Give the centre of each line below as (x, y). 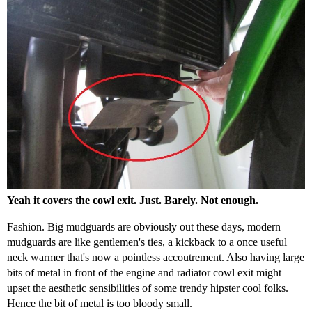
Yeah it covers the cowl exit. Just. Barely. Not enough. (133, 200)
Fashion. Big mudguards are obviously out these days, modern (144, 226)
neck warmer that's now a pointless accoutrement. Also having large (156, 257)
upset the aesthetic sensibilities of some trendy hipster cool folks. (148, 288)
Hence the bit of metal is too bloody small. (100, 303)
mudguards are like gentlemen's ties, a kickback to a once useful (147, 242)
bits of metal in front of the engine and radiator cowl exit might (144, 272)
